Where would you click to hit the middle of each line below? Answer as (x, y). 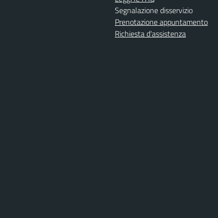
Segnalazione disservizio (154, 10)
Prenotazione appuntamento (161, 22)
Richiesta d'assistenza (150, 34)
